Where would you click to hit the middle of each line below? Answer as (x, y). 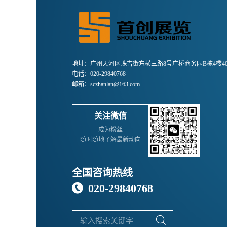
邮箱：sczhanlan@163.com (106, 84)
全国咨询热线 (102, 173)
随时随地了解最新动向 (110, 140)
